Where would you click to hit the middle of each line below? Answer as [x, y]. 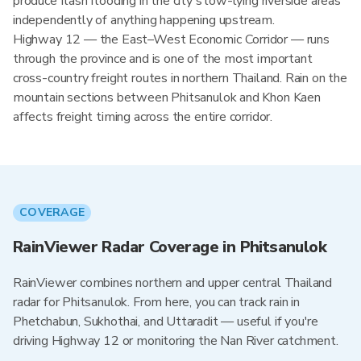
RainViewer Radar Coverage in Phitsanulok [170, 247]
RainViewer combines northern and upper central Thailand [173, 283]
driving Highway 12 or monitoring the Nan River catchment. [176, 341]
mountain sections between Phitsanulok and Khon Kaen [167, 98]
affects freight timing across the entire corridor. [143, 117]
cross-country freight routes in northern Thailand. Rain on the [180, 78]
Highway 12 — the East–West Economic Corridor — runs [171, 39]
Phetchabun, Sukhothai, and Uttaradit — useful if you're [166, 322]
